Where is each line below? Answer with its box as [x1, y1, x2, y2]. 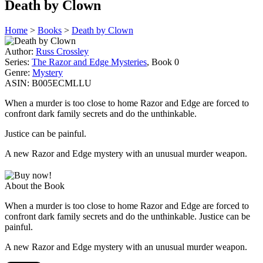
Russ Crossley [36, 46, 89, 56]
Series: [5, 56, 29, 67]
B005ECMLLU [32, 77, 92, 88]
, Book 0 [147, 56, 179, 67]
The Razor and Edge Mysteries [32, 56, 147, 67]
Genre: [5, 67, 30, 77]
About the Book [5, 180, 65, 191]
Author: [5, 46, 33, 56]
